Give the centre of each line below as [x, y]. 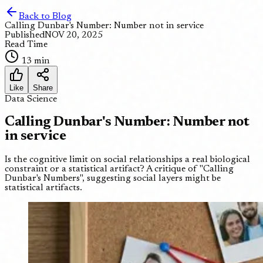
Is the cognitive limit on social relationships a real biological [127, 159]
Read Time [26, 45]
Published [25, 35]
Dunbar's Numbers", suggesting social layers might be [113, 178]
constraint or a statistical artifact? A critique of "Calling [119, 169]
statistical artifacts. [43, 188]
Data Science [31, 100]
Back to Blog [45, 16]
